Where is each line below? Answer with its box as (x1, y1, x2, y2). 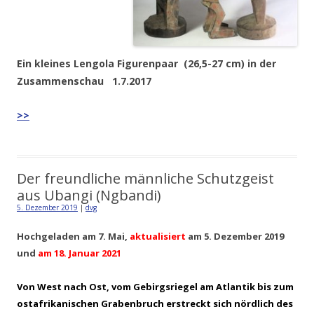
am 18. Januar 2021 (38, 247, 121, 260)
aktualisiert (130, 230, 186, 243)
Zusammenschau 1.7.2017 (17, 74, 151, 88)
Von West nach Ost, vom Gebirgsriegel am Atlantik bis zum (17, 280, 294, 294)
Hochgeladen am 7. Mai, (17, 230, 130, 243)
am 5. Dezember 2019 (186, 230, 284, 243)
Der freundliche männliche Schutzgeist (17, 169, 274, 189)
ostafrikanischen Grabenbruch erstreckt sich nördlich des (17, 297, 293, 310)
